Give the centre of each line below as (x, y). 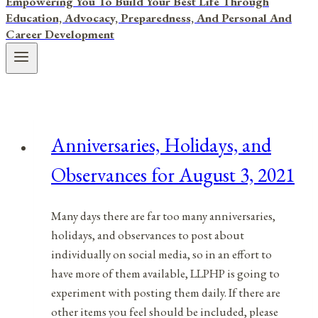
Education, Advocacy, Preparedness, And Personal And (149, 18)
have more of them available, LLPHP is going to (165, 273)
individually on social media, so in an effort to (161, 254)
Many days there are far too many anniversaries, (163, 215)
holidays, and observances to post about (148, 235)
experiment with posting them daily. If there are (166, 292)
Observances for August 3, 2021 (173, 175)
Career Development (60, 34)
